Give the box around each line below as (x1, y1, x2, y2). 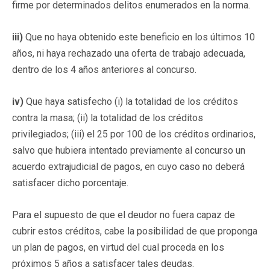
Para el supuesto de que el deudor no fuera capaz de (12, 209, 235, 221)
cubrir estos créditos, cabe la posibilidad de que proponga (12, 225, 257, 237)
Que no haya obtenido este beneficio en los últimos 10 (25, 31, 255, 43)
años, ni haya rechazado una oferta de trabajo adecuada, (12, 47, 245, 59)
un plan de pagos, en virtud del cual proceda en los (12, 241, 224, 253)
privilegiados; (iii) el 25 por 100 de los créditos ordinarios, (12, 128, 256, 140)
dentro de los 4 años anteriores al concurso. (12, 63, 196, 75)
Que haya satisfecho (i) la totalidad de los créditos (26, 95, 238, 107)
